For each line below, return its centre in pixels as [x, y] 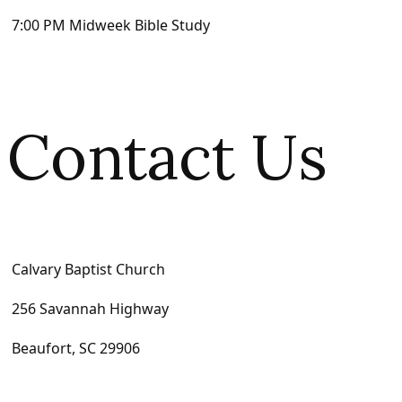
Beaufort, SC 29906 [76, 348]
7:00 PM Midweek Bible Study [111, 26]
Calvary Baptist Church [88, 269]
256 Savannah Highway [90, 308]
